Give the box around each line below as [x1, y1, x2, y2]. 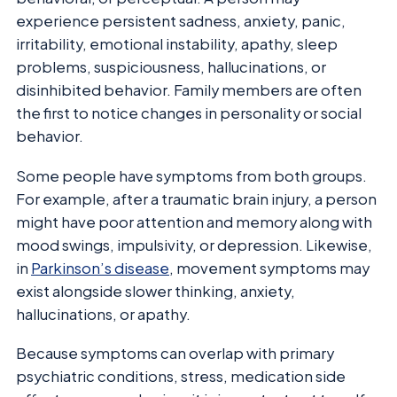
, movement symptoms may [169, 258, 370, 277]
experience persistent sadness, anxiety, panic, [16, 12, 346, 31]
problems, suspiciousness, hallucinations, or [16, 58, 326, 77]
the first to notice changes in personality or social [16, 104, 362, 123]
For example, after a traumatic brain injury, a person [16, 189, 377, 208]
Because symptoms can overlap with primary [16, 344, 334, 363]
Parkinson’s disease [31, 258, 169, 277]
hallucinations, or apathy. [16, 304, 191, 323]
